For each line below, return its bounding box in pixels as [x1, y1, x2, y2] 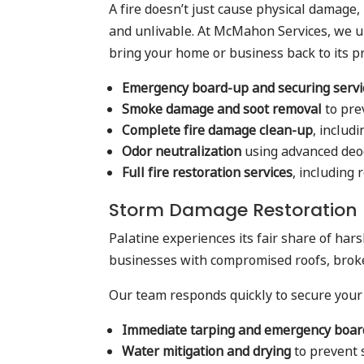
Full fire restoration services [122, 163, 293, 181]
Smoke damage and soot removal [122, 100, 323, 118]
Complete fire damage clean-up [122, 121, 314, 139]
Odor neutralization [122, 142, 242, 160]
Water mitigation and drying [122, 342, 292, 360]
